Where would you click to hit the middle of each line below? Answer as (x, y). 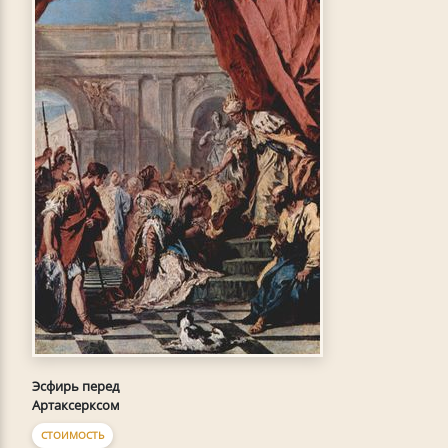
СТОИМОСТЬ (72, 435)
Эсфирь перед (75, 386)
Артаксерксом (76, 405)
